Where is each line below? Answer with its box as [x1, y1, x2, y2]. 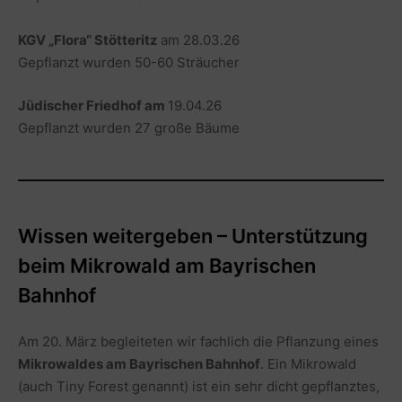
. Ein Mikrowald [260, 355, 356, 372]
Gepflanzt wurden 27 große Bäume [18, 118, 240, 136]
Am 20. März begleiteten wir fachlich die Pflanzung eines [18, 333, 379, 350]
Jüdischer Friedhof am [18, 96, 168, 114]
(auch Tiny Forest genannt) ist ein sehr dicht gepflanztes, [18, 378, 380, 395]
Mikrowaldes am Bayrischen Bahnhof [18, 355, 260, 372]
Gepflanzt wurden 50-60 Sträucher [18, 54, 240, 71]
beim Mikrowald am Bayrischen [18, 253, 316, 277]
